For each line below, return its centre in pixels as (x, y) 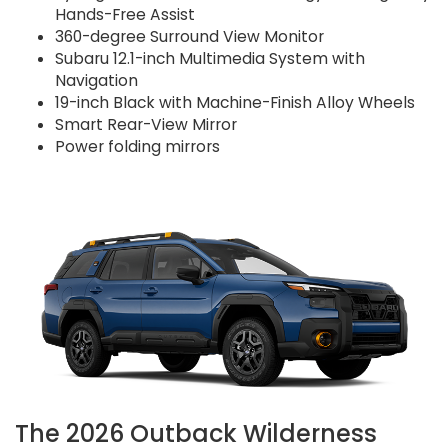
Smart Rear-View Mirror (146, 124)
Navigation (96, 80)
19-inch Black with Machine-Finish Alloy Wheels (235, 102)
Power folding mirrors (137, 146)
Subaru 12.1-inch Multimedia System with (210, 58)
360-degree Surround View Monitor (189, 36)
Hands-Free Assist (125, 14)
